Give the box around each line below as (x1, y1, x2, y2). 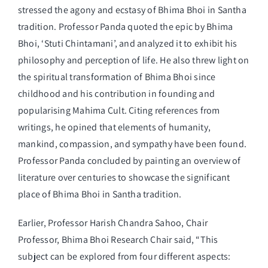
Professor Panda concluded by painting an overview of (18, 154, 241, 167)
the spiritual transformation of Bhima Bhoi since (18, 71, 216, 84)
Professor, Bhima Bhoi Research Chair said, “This (18, 233, 218, 246)
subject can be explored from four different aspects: (18, 250, 231, 263)
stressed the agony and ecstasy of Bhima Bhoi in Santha (18, 4, 246, 17)
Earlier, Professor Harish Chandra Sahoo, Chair (18, 217, 208, 230)
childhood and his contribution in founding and (18, 87, 215, 100)
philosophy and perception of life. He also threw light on (18, 54, 249, 67)
